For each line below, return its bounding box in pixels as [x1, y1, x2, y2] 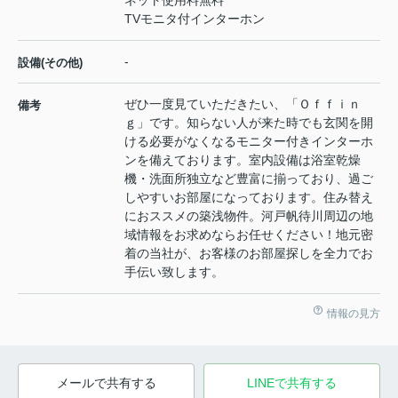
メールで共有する [56, 375, 156, 390]
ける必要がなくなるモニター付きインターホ [124, 133, 373, 148]
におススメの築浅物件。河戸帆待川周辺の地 [124, 208, 373, 223]
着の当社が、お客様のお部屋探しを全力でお [124, 245, 373, 260]
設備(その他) [18, 55, 83, 69]
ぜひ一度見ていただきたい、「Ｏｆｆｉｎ [124, 96, 361, 111]
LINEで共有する [247, 375, 337, 390]
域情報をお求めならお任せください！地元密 [124, 227, 373, 242]
